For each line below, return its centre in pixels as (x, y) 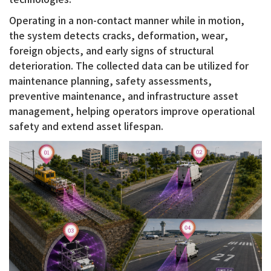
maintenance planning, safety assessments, (110, 82)
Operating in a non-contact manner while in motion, (127, 21)
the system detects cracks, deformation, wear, (119, 36)
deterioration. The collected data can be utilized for (129, 67)
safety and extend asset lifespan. (86, 127)
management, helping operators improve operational (132, 112)
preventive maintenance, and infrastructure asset (124, 97)
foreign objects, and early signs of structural (111, 51)
